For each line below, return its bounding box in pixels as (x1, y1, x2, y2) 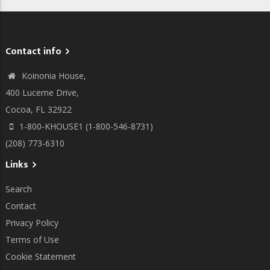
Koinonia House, (19, 69, 86, 81)
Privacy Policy (5, 216, 58, 228)
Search (5, 183, 32, 195)
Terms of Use (5, 233, 59, 245)
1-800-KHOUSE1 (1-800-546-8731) (19, 120, 153, 132)
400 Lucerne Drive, (5, 86, 79, 98)
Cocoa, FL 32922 (5, 103, 72, 115)
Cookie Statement (5, 250, 76, 262)
